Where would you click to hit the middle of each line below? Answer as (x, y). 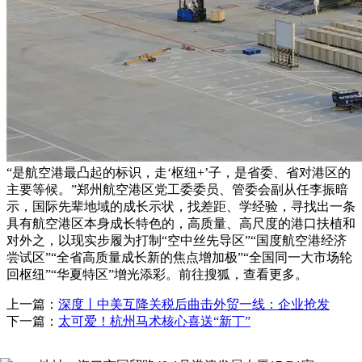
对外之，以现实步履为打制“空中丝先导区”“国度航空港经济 (177, 240)
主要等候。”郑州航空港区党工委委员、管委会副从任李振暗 (177, 189)
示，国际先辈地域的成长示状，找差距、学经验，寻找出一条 (181, 206)
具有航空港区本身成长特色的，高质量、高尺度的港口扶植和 (181, 223)
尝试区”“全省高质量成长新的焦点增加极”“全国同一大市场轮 (179, 257)
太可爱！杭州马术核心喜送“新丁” (154, 321)
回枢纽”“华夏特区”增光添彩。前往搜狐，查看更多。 (157, 274)
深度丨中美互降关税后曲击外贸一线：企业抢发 (194, 304)
